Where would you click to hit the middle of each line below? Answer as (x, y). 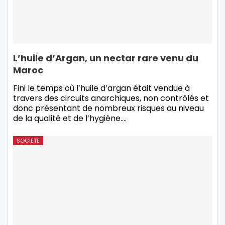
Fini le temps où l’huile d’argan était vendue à (101, 88)
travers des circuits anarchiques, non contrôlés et (111, 98)
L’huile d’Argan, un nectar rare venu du (106, 58)
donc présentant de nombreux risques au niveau (108, 108)
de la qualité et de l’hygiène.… (70, 119)
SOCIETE (28, 141)
